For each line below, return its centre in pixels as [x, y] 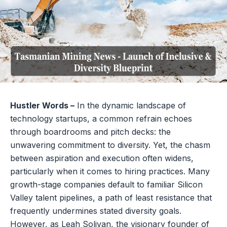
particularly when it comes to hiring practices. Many [110, 172]
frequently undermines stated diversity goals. [96, 211]
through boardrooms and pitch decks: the [90, 132]
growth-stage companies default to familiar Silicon [106, 185]
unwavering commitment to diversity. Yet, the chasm [110, 145]
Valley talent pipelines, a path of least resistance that [111, 198]
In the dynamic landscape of [130, 106]
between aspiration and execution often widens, [102, 158]
